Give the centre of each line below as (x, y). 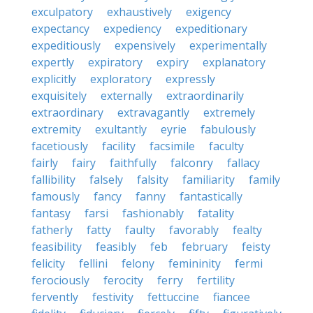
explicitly (54, 79)
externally (126, 96)
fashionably (153, 213)
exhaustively (139, 12)
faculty (226, 146)
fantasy (51, 213)
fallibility (53, 180)
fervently (55, 297)
